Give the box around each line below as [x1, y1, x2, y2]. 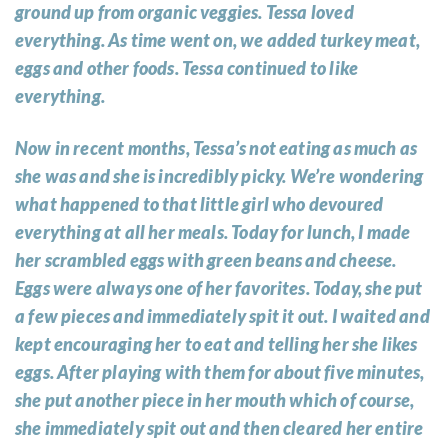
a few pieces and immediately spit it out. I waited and [15, 304, 430, 327]
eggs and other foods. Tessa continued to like [15, 56, 359, 79]
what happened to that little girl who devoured [15, 192, 384, 215]
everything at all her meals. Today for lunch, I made [15, 220, 411, 243]
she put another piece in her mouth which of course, [15, 388, 415, 411]
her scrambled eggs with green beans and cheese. [15, 248, 397, 271]
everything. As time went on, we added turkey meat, [15, 28, 420, 51]
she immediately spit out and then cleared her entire [15, 416, 424, 439]
